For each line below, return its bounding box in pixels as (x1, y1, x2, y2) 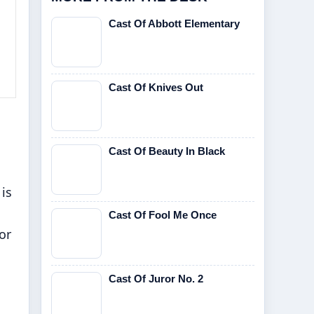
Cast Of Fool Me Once (109, 209, 217, 221)
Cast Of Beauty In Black (109, 145, 225, 157)
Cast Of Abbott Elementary (109, 18, 240, 29)
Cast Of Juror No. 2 (109, 273, 203, 285)
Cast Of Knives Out (109, 81, 203, 93)
